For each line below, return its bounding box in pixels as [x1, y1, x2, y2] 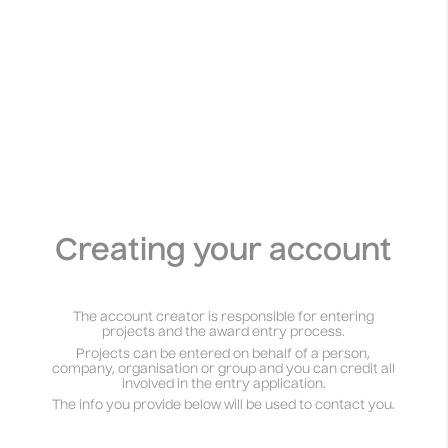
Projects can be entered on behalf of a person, [76, 347, 370, 361]
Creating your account [54, 237, 392, 268]
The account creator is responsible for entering [72, 311, 374, 325]
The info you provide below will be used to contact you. [52, 399, 394, 413]
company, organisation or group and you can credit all [51, 362, 395, 376]
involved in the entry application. [121, 377, 325, 391]
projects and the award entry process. [102, 326, 344, 340]
